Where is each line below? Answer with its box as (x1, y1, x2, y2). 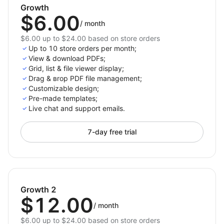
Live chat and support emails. (28, 104, 125, 112)
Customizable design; (28, 84, 99, 92)
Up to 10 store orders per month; (28, 44, 136, 52)
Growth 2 (20, 184, 56, 194)
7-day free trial (87, 127, 136, 136)
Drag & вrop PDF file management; (28, 74, 142, 82)
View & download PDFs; (28, 54, 105, 62)
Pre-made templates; (28, 94, 97, 102)
